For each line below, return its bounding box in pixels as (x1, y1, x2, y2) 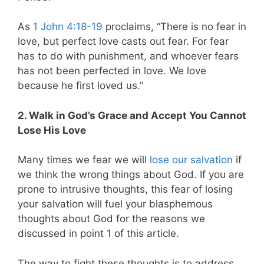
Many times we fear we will (18, 154, 150, 166)
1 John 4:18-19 (33, 21, 103, 33)
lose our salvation (150, 154, 233, 166)
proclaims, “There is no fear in (103, 21, 246, 33)
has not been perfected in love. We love (18, 65, 206, 77)
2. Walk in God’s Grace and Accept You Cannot (18, 109, 246, 121)
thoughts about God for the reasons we (18, 213, 205, 225)
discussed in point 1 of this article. (18, 227, 179, 240)
